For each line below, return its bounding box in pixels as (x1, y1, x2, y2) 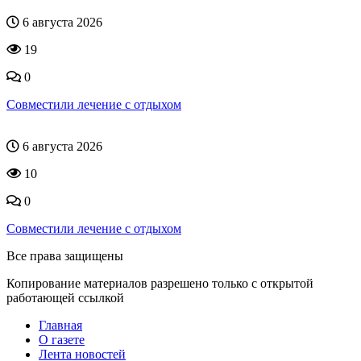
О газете (39, 332, 85, 346)
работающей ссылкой (6, 290, 124, 305)
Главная (39, 317, 82, 332)
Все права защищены (6, 248, 123, 263)
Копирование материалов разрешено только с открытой (6, 276, 313, 290)
